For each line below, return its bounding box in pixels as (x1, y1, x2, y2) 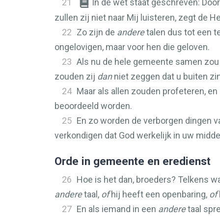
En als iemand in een (77, 204, 158, 214)
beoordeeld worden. (55, 101, 132, 111)
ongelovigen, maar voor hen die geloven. (55, 42, 210, 52)
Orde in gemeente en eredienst (55, 155, 211, 167)
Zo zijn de (77, 27, 117, 37)
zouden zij (55, 71, 97, 82)
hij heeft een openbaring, (109, 189, 209, 199)
